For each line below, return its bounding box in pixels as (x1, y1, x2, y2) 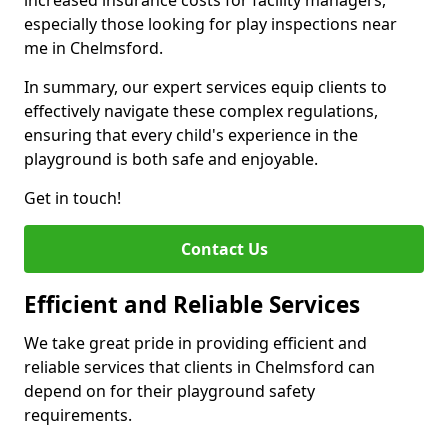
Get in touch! (24, 187, 121, 209)
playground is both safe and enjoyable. (24, 148, 318, 170)
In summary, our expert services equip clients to (24, 76, 387, 98)
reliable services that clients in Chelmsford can (24, 356, 375, 378)
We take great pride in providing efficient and (24, 332, 367, 354)
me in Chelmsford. (24, 37, 163, 59)
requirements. (24, 404, 132, 426)
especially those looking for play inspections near (24, 13, 397, 35)
